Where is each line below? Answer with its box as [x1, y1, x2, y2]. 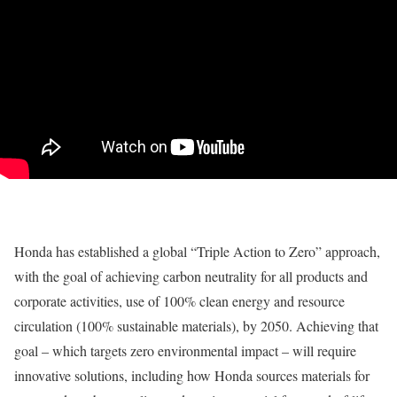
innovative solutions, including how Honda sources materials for [14, 366, 370, 385]
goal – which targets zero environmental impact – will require [14, 341, 356, 360]
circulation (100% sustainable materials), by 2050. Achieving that [14, 316, 378, 335]
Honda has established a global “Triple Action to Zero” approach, [14, 242, 380, 261]
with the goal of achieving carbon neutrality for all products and [14, 267, 368, 285]
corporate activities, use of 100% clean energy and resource [14, 292, 345, 310]
